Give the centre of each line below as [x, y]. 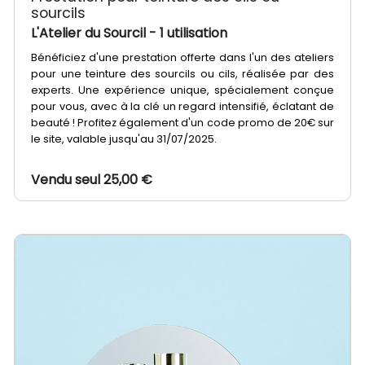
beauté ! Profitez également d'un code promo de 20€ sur [182, 123]
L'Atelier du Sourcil [90, 33]
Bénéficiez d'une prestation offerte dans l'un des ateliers [182, 58]
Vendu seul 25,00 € [92, 180]
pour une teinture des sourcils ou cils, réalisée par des [182, 74]
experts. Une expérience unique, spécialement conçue [182, 90]
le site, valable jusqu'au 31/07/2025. [125, 139]
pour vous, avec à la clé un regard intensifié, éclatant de [182, 107]
